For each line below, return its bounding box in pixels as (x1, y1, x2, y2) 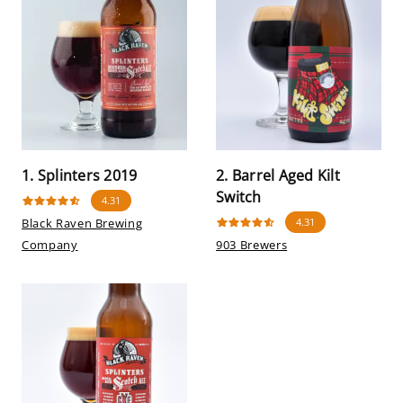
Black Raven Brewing (22, 215, 143, 231)
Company (22, 237, 78, 253)
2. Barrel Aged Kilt (216, 166, 340, 185)
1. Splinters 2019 (22, 166, 138, 185)
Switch (216, 187, 262, 207)
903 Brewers (216, 237, 288, 253)
